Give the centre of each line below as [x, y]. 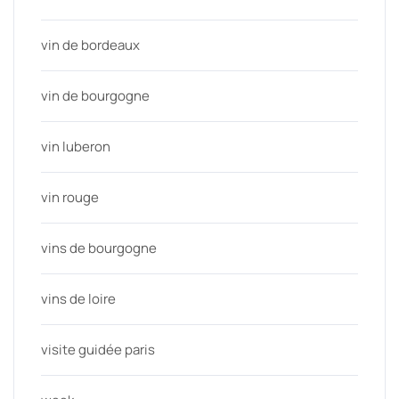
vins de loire [78, 299]
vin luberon [76, 147]
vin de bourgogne [95, 96]
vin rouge [70, 198]
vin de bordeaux [90, 45]
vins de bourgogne [99, 248]
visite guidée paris [98, 350]
